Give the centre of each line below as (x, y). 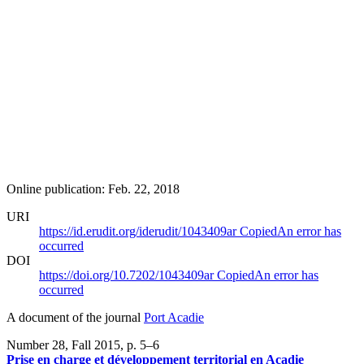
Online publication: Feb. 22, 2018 (93, 188)
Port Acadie (174, 317)
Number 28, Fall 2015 (63, 344)
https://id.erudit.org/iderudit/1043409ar (139, 231)
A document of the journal (75, 317)
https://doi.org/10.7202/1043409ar (128, 275)
